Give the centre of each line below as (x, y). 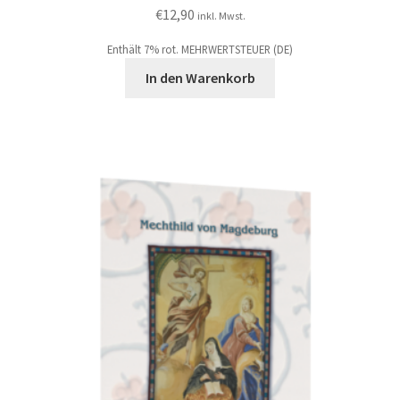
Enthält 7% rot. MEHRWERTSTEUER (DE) (200, 50)
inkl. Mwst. (221, 16)
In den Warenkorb (200, 78)
